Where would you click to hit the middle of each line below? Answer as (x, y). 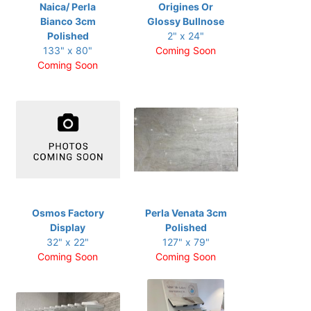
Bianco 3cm (68, 21)
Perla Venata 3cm (186, 213)
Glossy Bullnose (186, 21)
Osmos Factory (68, 213)
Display (68, 227)
